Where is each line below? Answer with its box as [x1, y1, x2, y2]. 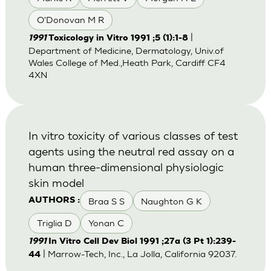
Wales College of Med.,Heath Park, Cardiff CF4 [28, 57, 226, 68]
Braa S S [88, 195, 125, 206]
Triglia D [36, 217, 72, 228]
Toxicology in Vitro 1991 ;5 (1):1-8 [48, 34, 188, 44]
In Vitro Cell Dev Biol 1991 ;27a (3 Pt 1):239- [48, 237, 236, 246]
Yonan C [88, 217, 125, 228]
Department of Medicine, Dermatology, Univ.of [28, 45, 224, 56]
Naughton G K [141, 195, 203, 206]
